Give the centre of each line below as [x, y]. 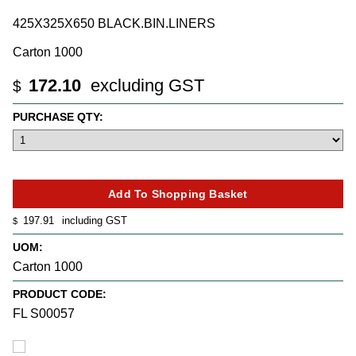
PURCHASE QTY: [58, 116]
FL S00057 [44, 313]
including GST [93, 221]
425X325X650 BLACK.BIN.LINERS [114, 24]
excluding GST [145, 86]
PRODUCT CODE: [60, 294]
